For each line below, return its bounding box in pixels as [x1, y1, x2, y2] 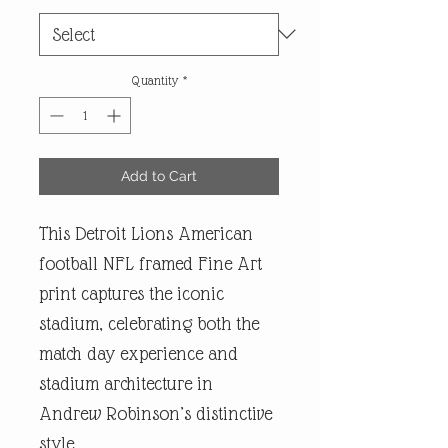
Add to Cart [121, 167, 197, 184]
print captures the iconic [39, 282, 224, 304]
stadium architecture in [39, 372, 213, 394]
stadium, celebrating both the [39, 312, 259, 334]
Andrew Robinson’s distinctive [39, 402, 272, 424]
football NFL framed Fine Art [39, 252, 262, 274]
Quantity [131, 72, 179, 88]
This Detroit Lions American [39, 222, 253, 244]
